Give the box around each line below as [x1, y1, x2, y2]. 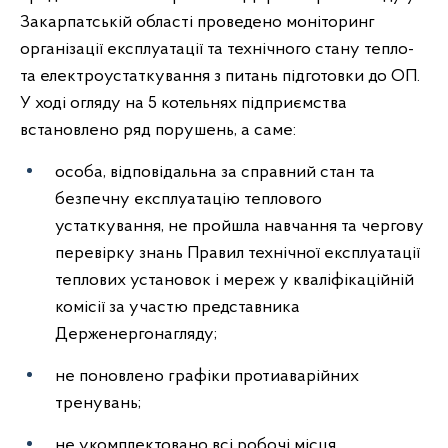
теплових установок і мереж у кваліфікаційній [55, 270, 414, 290]
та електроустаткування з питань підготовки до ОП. [20, 66, 420, 86]
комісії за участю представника [55, 297, 300, 317]
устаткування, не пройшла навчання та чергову [55, 216, 424, 236]
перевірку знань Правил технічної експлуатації [55, 243, 420, 263]
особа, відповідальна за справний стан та [55, 162, 375, 182]
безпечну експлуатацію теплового [55, 189, 322, 209]
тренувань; [55, 393, 141, 413]
